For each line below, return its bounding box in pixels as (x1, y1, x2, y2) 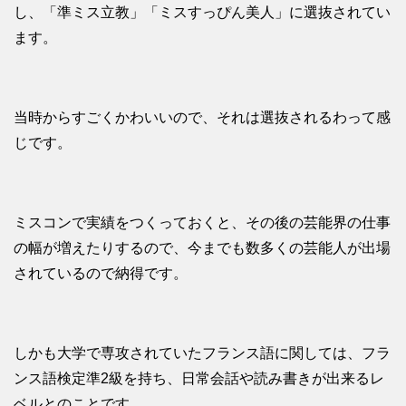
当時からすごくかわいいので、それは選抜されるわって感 (14, 110, 391, 126)
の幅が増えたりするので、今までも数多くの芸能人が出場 (14, 240, 391, 256)
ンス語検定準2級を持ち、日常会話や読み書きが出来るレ (14, 371, 384, 387)
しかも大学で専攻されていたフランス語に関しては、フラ (14, 345, 391, 362)
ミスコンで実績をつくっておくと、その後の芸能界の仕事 (14, 215, 391, 231)
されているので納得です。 (14, 266, 188, 282)
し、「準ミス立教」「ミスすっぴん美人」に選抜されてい (14, 5, 391, 21)
